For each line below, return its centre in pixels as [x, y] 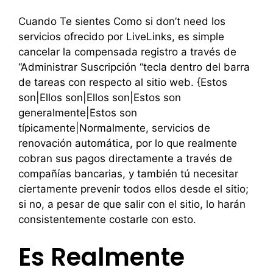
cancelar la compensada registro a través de [127, 51]
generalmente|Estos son [78, 112]
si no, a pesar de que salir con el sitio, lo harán [132, 204]
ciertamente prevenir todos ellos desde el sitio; [133, 189]
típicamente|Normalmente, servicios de [114, 128]
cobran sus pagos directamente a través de [125, 158]
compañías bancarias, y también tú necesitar [128, 173]
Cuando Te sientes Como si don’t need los [122, 21]
